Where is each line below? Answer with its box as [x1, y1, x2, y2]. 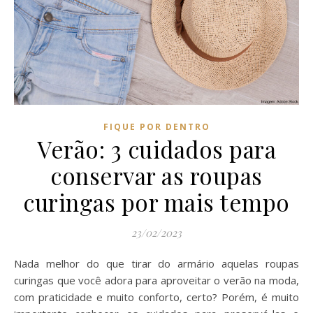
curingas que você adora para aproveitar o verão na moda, [14, 272, 299, 287]
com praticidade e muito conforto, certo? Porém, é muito [14, 289, 299, 304]
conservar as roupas [50, 159, 263, 191]
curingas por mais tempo [23, 186, 290, 217]
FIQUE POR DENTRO [103, 120, 210, 133]
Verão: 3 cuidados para [37, 133, 276, 164]
